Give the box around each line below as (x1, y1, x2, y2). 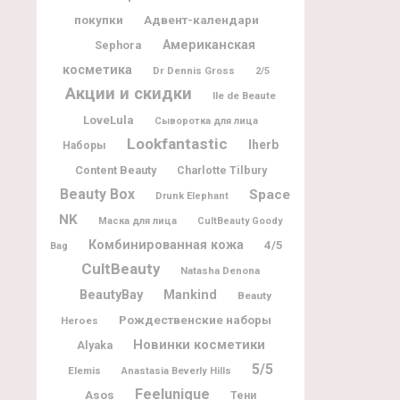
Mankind (162, 287, 217, 303)
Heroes (61, 313, 98, 327)
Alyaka (76, 337, 112, 352)
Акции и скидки (65, 83, 192, 104)
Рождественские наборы (119, 312, 271, 327)
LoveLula (83, 112, 134, 127)
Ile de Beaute (212, 88, 276, 102)
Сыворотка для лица (154, 114, 258, 127)
